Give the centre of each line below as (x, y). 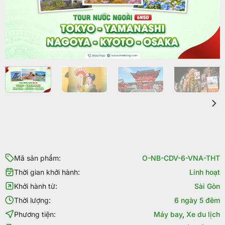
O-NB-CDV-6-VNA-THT (181, 158)
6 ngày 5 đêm (197, 200)
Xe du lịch (203, 214)
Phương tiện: (35, 214)
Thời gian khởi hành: (47, 172)
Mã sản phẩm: (37, 158)
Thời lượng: (32, 200)
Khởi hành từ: (35, 186)
